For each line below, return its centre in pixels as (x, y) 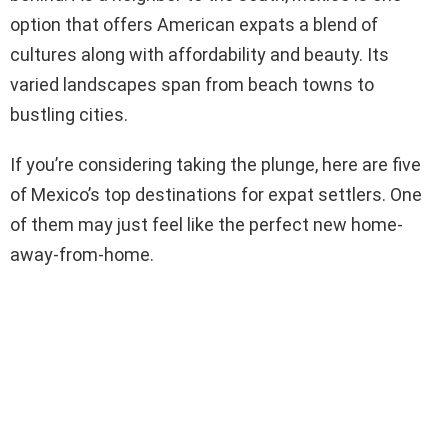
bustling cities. (69, 114)
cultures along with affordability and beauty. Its (199, 54)
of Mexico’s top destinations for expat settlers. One (216, 194)
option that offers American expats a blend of (194, 24)
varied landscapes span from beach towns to (192, 84)
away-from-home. (82, 254)
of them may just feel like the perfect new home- (206, 224)
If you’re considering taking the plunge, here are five (215, 164)
